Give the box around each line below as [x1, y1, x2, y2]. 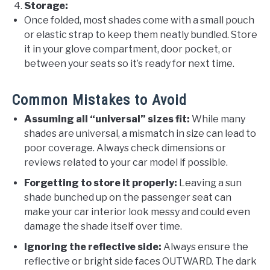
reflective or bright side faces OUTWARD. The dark [24, 255, 257, 267]
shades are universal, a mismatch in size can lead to [24, 127, 256, 139]
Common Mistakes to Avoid [12, 91, 187, 108]
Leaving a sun [177, 177, 242, 189]
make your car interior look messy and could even [24, 206, 250, 218]
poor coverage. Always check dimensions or [24, 142, 226, 154]
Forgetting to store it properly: [24, 177, 177, 189]
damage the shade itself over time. [24, 220, 182, 232]
